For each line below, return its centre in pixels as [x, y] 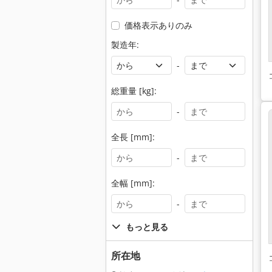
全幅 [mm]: [133, 183]
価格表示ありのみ [158, 25]
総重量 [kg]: [134, 91]
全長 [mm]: [133, 137]
